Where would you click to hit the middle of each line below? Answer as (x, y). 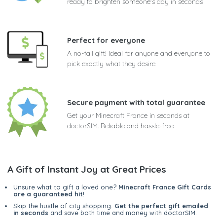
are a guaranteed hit (48, 194)
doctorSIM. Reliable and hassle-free (120, 126)
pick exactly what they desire (111, 63)
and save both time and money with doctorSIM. (123, 212)
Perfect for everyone (106, 40)
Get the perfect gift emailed (161, 205)
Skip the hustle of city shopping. (64, 205)
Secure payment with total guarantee (136, 102)
